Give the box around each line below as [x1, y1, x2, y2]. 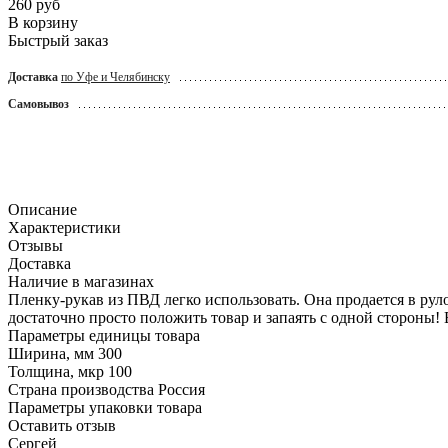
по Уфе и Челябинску [61, 69, 170, 84]
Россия [158, 380, 205, 398]
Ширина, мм [8, 344, 94, 362]
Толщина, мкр [8, 362, 104, 380]
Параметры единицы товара [8, 326, 200, 344]
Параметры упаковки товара [8, 398, 202, 416]
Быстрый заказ [8, 31, 108, 49]
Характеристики [8, 218, 121, 236]
